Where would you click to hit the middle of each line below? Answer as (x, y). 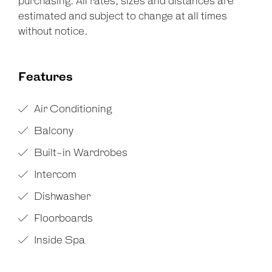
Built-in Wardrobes (80, 153)
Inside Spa (58, 241)
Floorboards (62, 219)
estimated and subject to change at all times (123, 17)
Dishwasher (61, 197)
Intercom (54, 175)
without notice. (53, 32)
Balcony (53, 131)
